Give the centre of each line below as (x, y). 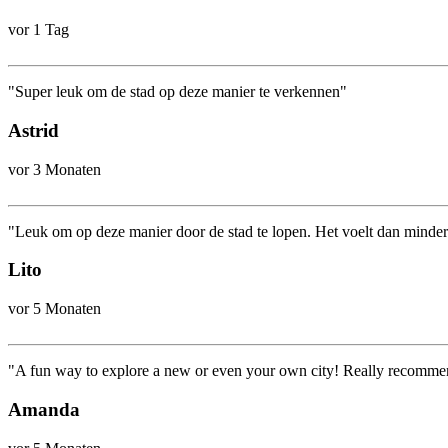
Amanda (44, 409)
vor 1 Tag (38, 30)
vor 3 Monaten (54, 169)
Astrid (33, 130)
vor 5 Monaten (54, 309)
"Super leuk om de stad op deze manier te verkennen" (177, 92)
